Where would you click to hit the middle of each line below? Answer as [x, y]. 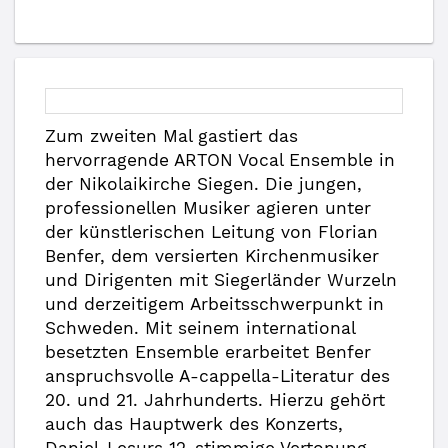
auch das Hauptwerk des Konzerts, [194, 424]
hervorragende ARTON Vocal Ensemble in [220, 160]
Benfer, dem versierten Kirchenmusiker [212, 256]
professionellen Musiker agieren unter [208, 208]
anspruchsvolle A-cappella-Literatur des [217, 376]
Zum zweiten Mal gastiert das [171, 136]
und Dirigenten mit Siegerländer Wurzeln [221, 280]
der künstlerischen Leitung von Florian [211, 232]
